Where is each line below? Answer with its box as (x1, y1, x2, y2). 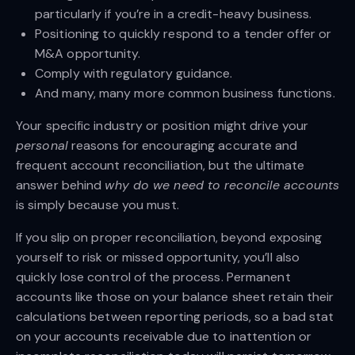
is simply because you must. (16, 196, 179, 213)
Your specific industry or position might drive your (16, 116, 309, 134)
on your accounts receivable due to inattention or (16, 327, 311, 345)
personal (16, 136, 68, 154)
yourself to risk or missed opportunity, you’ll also (16, 248, 300, 265)
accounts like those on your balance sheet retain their (16, 288, 334, 305)
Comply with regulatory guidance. (35, 64, 233, 82)
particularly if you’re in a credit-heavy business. (35, 5, 312, 22)
